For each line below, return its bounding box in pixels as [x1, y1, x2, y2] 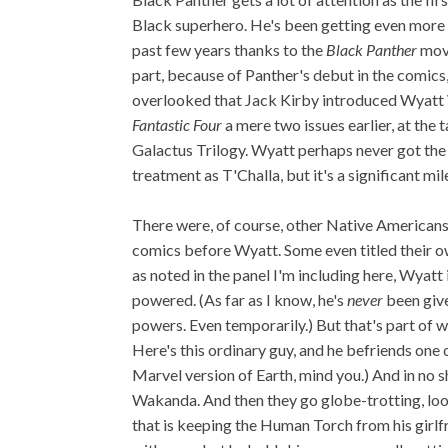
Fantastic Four [132, 115, 222, 134]
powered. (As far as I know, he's [132, 290, 347, 309]
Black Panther [326, 40, 420, 59]
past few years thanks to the [132, 40, 326, 59]
